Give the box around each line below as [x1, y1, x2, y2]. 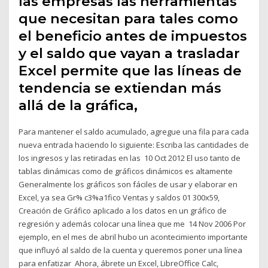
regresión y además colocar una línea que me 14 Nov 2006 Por [19, 218, 246, 229]
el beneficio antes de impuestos [19, 27, 248, 44]
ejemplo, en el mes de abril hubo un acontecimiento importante [19, 231, 248, 242]
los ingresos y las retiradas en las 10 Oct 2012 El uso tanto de [19, 152, 241, 163]
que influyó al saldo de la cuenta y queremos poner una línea [19, 244, 243, 255]
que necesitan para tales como [19, 10, 239, 27]
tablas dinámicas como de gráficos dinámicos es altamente [19, 165, 233, 176]
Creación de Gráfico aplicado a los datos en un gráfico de [19, 205, 227, 216]
